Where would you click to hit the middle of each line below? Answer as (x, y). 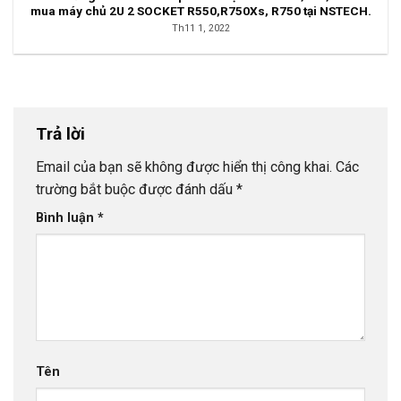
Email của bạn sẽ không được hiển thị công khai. (184, 167)
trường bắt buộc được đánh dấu (136, 190)
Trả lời (63, 133)
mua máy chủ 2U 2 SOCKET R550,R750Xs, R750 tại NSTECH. (200, 11)
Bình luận (67, 218)
